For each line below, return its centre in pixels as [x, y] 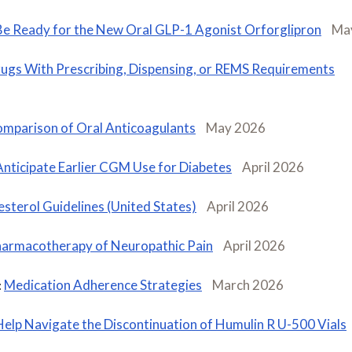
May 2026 [236, 127]
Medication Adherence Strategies [103, 284]
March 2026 [248, 284]
